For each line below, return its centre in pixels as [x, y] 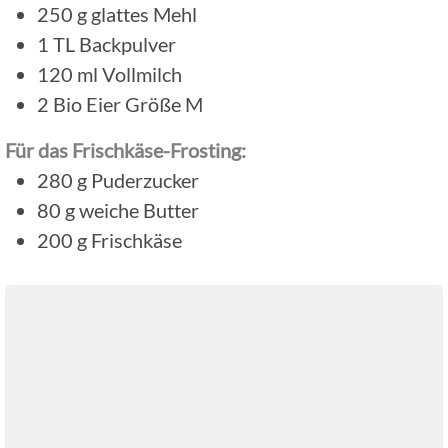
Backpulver [127, 43]
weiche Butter [139, 209]
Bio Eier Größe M [128, 103]
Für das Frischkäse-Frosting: [125, 149]
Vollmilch [142, 73]
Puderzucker [145, 179]
